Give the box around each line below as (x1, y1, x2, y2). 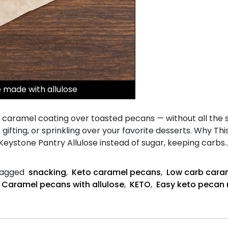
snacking (28, 166, 66, 178)
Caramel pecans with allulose (2, 178, 124, 190)
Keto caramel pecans (72, 166, 161, 178)
